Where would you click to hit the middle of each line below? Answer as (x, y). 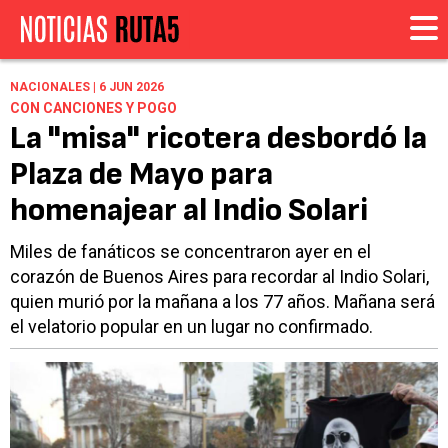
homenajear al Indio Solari (189, 211)
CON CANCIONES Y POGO (93, 108)
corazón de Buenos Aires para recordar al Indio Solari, (219, 277)
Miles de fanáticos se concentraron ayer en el (190, 252)
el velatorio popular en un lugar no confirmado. (191, 327)
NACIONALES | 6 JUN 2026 (87, 87)
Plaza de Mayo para (141, 175)
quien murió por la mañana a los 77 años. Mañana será (222, 302)
